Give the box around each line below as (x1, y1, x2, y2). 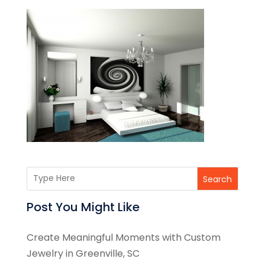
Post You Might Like (26, 198, 140, 215)
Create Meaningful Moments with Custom (26, 230, 221, 244)
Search (203, 173, 232, 185)
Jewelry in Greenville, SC (26, 246, 140, 260)
